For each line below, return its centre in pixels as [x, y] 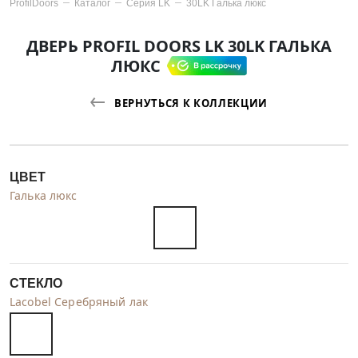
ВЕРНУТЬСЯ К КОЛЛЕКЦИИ [191, 103]
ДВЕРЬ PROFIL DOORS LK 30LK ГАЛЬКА [179, 46]
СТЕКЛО [36, 283]
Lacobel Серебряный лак [79, 301]
